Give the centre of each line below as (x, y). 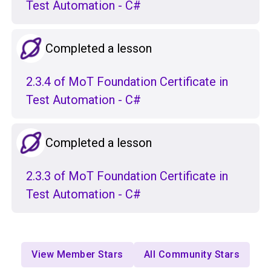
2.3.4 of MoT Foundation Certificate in (127, 82)
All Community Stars (191, 255)
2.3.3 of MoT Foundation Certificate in (127, 176)
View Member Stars (77, 255)
